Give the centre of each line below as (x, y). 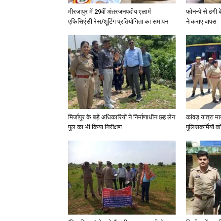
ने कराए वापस (201, 21)
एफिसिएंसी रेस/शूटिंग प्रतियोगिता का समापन (118, 21)
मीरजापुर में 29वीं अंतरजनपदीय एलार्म (110, 12)
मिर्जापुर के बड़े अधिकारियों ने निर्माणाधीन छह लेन (122, 117)
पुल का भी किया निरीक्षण (95, 127)
